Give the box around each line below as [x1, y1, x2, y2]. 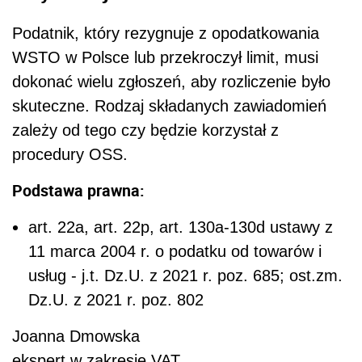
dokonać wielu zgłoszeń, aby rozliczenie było [12, 73, 330, 91]
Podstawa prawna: [12, 179, 145, 202]
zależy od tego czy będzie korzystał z [12, 121, 279, 140]
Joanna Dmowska [12, 327, 140, 346]
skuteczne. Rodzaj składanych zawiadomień [12, 97, 326, 116]
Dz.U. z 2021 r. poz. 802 [28, 291, 204, 309]
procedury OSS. [12, 145, 128, 164]
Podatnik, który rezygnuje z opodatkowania [12, 24, 319, 43]
